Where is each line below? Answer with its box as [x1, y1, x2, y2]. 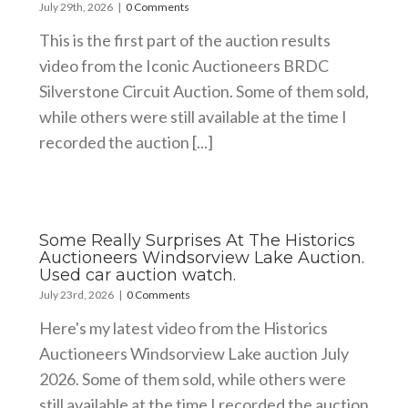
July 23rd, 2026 [38, 287, 114, 301]
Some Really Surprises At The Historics [38, 229, 355, 250]
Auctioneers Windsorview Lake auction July [38, 342, 349, 363]
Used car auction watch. [38, 264, 236, 285]
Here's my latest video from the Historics [38, 317, 328, 338]
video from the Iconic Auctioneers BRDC [38, 55, 329, 76]
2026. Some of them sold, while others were [38, 368, 346, 389]
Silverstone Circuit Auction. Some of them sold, [38, 80, 369, 101]
